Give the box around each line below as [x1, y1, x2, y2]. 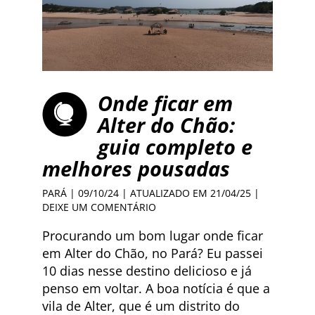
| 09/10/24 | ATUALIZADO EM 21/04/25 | [67, 186, 259, 200]
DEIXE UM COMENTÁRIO [42, 200, 156, 214]
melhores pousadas [42, 154, 230, 182]
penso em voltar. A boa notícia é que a [42, 279, 270, 297]
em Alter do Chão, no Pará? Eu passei [42, 244, 263, 262]
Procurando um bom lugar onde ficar [42, 226, 263, 244]
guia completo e [98, 132, 252, 160]
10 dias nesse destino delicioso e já [42, 262, 252, 279]
